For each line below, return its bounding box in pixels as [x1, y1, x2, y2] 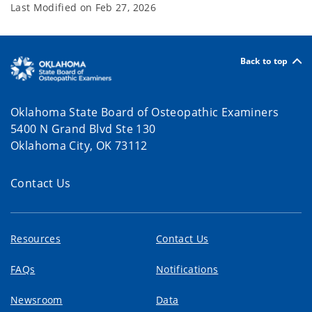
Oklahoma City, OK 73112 [10, 137, 148, 153]
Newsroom [10, 292, 63, 306]
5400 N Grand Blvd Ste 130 [10, 120, 156, 136]
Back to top [240, 54, 288, 67]
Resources [10, 231, 61, 245]
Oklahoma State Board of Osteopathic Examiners [10, 104, 279, 120]
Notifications [156, 262, 219, 276]
